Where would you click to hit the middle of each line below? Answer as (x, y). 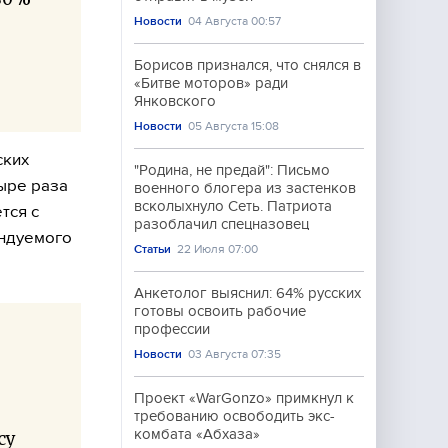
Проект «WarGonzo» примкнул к (244, 398)
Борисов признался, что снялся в (247, 65)
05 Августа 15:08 (234, 126)
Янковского (175, 101)
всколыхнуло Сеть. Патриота (233, 206)
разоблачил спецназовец (221, 224)
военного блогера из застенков (245, 188)
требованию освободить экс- (234, 416)
